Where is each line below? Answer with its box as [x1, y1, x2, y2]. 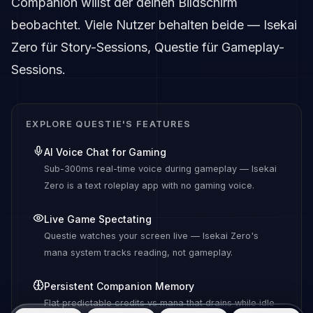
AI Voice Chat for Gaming [44, 145, 166, 158]
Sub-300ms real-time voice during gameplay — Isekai [44, 163, 277, 174]
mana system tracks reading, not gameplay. [44, 247, 233, 258]
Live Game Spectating [44, 212, 152, 225]
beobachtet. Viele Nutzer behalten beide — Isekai [11, 17, 297, 32]
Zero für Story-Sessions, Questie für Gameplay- [11, 39, 284, 54]
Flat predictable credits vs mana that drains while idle [44, 297, 275, 308]
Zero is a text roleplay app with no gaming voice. [44, 180, 254, 191]
